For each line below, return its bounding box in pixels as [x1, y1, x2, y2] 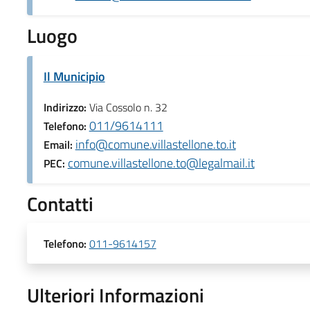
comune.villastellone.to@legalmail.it [67, 153, 255, 172]
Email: [43, 136, 75, 153]
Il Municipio [43, 66, 105, 86]
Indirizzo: [43, 98, 89, 116]
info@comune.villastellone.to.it [75, 134, 236, 154]
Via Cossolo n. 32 [89, 98, 167, 116]
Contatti [26, 188, 93, 219]
